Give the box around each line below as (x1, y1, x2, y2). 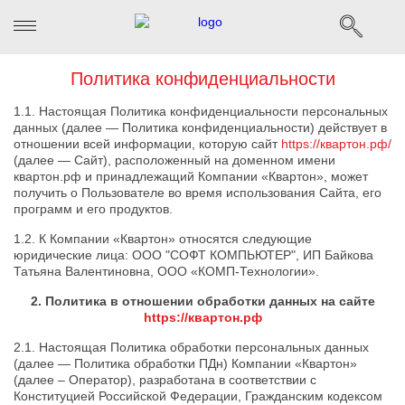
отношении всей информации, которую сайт (14, 137, 281, 151)
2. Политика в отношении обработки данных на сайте (30, 294, 375, 308)
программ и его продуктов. (14, 202, 173, 216)
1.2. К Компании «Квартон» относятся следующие (14, 231, 312, 246)
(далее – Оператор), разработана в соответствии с (14, 372, 316, 387)
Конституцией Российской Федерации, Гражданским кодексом (14, 389, 382, 403)
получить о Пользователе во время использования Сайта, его (14, 185, 381, 200)
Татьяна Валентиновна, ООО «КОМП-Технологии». (14, 264, 319, 278)
